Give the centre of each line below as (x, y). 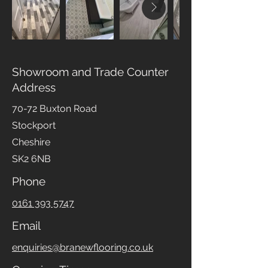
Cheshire (31, 142)
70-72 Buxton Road (54, 109)
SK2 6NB (31, 159)
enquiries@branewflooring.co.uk (83, 248)
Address (34, 88)
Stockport (34, 126)
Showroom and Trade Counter (90, 72)
